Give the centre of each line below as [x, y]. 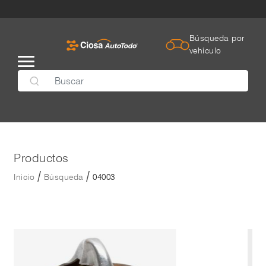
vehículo [205, 50]
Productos [41, 158]
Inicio [24, 177]
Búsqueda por [217, 38]
